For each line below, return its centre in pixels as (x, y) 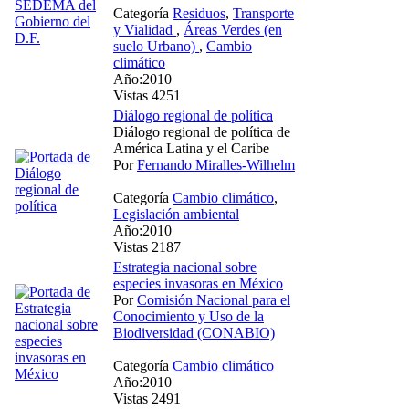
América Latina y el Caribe (191, 148)
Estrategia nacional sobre (185, 267)
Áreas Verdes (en (233, 29)
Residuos (199, 13)
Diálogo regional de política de (202, 131)
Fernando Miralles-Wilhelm (216, 164)
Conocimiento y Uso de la (189, 316)
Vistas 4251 (147, 95)
